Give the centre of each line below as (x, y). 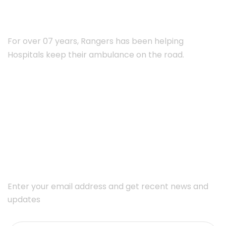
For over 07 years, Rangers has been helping (96, 41)
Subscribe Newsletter (73, 146)
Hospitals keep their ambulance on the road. (96, 55)
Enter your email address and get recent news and (108, 187)
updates (24, 200)
